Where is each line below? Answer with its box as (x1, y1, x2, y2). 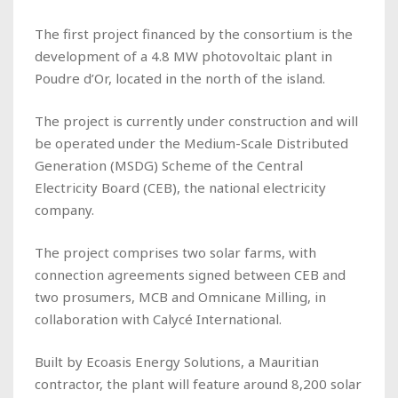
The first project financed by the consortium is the (35, 24, 353, 43)
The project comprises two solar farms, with (35, 243, 316, 261)
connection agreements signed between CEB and (35, 265, 346, 283)
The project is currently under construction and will (35, 111, 358, 130)
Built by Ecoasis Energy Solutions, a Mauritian (35, 352, 319, 370)
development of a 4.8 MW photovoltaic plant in (35, 46, 332, 65)
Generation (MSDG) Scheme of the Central (35, 155, 303, 174)
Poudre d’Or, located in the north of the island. (35, 68, 329, 87)
